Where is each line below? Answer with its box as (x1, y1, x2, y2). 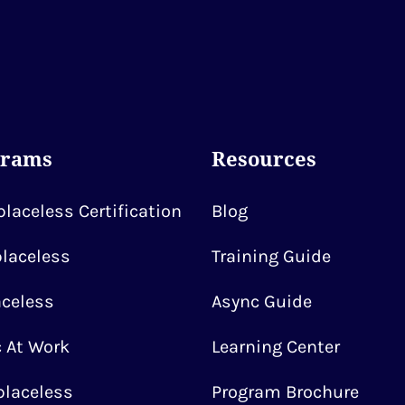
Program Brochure (212, 381, 359, 403)
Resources (212, 145, 316, 173)
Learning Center (212, 336, 340, 358)
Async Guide (212, 291, 312, 313)
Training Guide (212, 246, 331, 268)
